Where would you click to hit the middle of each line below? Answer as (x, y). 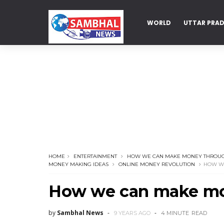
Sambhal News (80, 213)
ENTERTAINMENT (95, 156)
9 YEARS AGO (132, 213)
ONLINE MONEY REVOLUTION (157, 164)
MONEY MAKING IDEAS (78, 164)
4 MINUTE (175, 213)
